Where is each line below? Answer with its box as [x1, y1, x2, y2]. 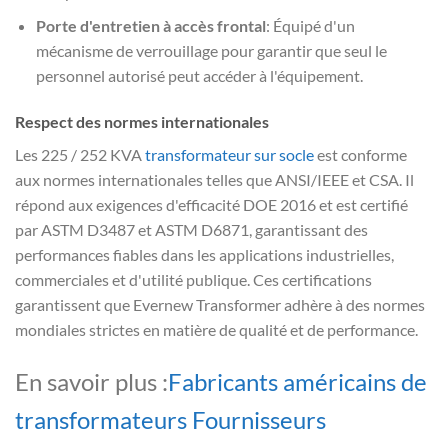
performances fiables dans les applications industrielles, [15, 245, 394, 265]
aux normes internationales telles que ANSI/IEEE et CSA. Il [15, 170, 414, 190]
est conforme [314, 145, 407, 165]
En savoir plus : [15, 366, 168, 396]
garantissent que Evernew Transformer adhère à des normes [15, 295, 425, 315]
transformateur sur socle [145, 145, 314, 165]
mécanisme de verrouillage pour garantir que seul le [35, 41, 387, 61]
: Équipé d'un [265, 16, 355, 36]
